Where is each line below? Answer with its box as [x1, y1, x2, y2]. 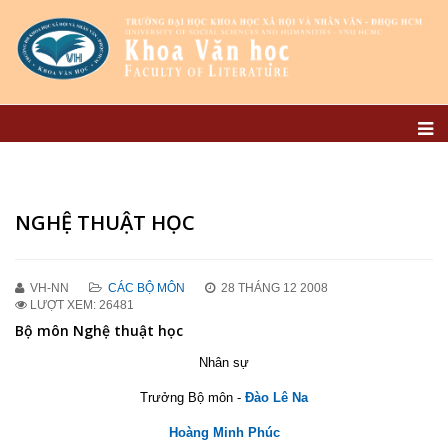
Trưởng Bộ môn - [140, 390, 241, 405]
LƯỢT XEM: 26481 [30, 298, 134, 312]
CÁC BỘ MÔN [108, 281, 185, 295]
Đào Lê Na [245, 390, 308, 405]
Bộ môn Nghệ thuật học [15, 321, 183, 340]
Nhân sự [199, 355, 249, 370]
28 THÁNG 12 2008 [221, 281, 328, 295]
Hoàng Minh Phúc [168, 425, 280, 440]
